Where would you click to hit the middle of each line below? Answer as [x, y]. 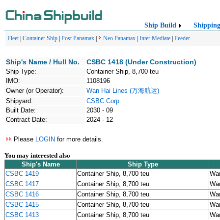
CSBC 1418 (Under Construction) [141, 62]
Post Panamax [78, 38]
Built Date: [21, 110]
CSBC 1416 [22, 194]
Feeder [182, 38]
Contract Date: [27, 120]
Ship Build [160, 25]
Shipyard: [19, 101]
